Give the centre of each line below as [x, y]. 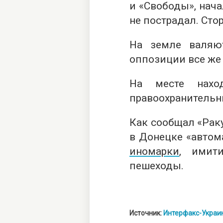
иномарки [154, 151]
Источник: [146, 213]
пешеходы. [157, 166]
